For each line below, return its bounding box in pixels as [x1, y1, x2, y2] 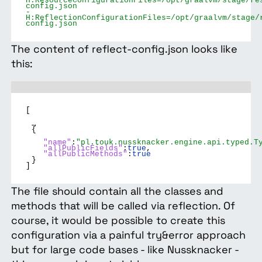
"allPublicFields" [43, 144, 123, 153]
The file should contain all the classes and [11, 184, 223, 198]
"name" [43, 139, 71, 147]
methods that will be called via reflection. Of [11, 199, 235, 213]
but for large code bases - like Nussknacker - [11, 243, 239, 257]
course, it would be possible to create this [11, 213, 225, 227]
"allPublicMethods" [43, 150, 127, 159]
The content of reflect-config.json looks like [11, 42, 237, 56]
